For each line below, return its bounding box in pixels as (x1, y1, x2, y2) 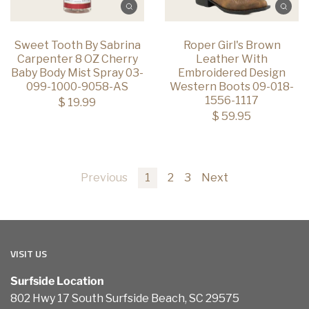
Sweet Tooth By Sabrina (14, 39, 141, 52)
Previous (81, 171, 128, 185)
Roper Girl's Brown (183, 39, 281, 52)
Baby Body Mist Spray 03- (11, 66, 143, 80)
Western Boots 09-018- (170, 80, 294, 94)
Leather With (196, 52, 268, 66)
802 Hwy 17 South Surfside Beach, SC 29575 (10, 292, 239, 306)
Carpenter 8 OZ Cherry (17, 52, 138, 66)
